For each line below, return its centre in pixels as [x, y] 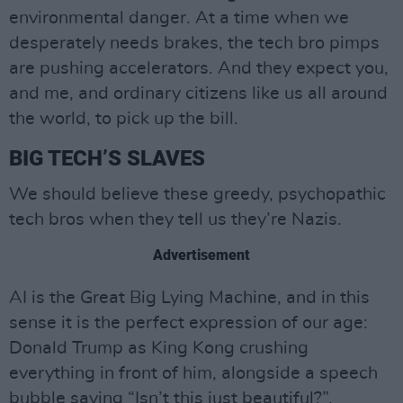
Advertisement [201, 255]
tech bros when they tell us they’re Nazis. [175, 220]
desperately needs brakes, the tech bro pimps [194, 44]
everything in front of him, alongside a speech [193, 374]
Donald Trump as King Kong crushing [159, 349]
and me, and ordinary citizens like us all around [198, 94]
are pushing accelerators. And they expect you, [199, 69]
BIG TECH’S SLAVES [107, 159]
